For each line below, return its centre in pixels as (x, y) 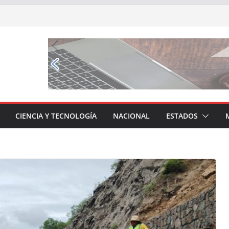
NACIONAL (131, 116)
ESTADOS (182, 116)
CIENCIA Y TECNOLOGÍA (56, 116)
